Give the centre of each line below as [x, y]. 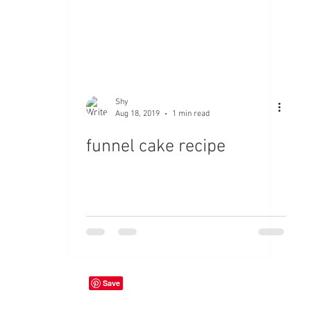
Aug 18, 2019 [137, 114]
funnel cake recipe [156, 147]
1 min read [191, 114]
